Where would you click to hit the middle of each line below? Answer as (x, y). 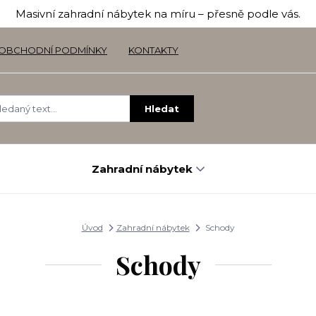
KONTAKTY (153, 50)
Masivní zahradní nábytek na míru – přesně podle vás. (158, 14)
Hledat (162, 108)
